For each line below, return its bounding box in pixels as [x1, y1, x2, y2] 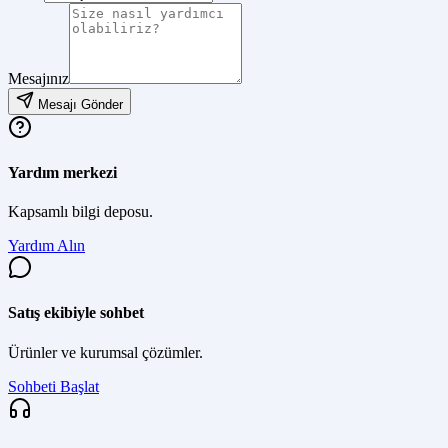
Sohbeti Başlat [8, 377, 99, 395]
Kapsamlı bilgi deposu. [8, 203, 153, 221]
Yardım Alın [8, 237, 85, 255]
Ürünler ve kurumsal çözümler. [8, 343, 203, 361]
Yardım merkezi [8, 163, 117, 181]
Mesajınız [8, 69, 69, 87]
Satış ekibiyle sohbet [8, 304, 144, 322]
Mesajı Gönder [38, 96, 123, 112]
